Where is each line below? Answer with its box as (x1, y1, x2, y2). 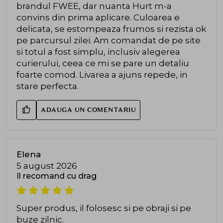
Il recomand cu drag (16, 171, 97, 181)
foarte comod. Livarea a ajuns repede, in (16, 69, 188, 80)
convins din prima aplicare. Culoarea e (16, 12, 180, 22)
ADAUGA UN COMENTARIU (41, 105, 136, 114)
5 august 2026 (16, 160, 77, 171)
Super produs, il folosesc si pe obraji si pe (16, 203, 191, 213)
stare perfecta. (16, 81, 79, 91)
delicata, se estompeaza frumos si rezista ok (16, 23, 206, 34)
